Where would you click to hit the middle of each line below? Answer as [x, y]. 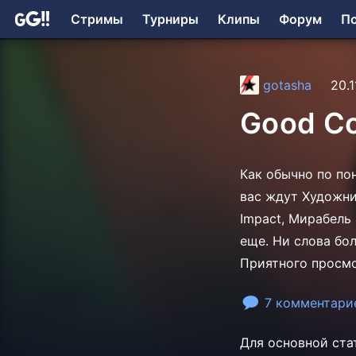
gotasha [287, 85]
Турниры [170, 19]
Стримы [97, 19]
